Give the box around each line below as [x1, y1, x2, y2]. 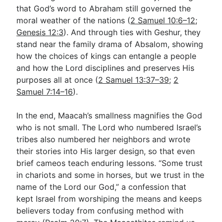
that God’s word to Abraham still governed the [16, 3, 191, 13]
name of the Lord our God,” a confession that [16, 182, 187, 192]
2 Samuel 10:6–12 [130, 15, 196, 25]
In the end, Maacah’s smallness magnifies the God [16, 111, 203, 120]
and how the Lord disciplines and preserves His [16, 63, 195, 73]
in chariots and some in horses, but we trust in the [16, 170, 205, 180]
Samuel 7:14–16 [16, 87, 73, 97]
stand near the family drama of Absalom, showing [16, 39, 204, 49]
